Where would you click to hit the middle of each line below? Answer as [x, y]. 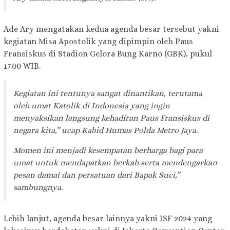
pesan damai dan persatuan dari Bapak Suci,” [97, 175]
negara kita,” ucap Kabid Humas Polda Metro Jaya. [106, 130]
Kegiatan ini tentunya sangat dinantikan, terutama [108, 93]
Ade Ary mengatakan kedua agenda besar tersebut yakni [111, 29]
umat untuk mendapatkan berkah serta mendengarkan [115, 163]
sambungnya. [38, 187]
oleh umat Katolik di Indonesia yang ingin [92, 106]
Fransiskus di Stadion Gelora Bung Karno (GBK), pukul [108, 54]
